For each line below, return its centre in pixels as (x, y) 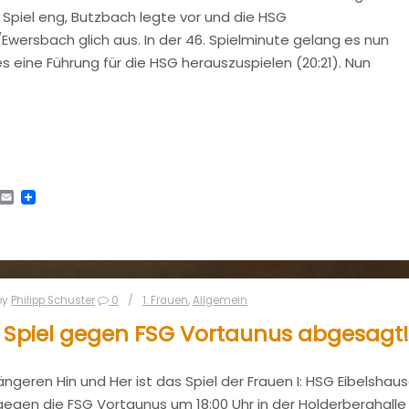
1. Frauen (165, 300)
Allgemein (220, 300)
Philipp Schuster (53, 300)
